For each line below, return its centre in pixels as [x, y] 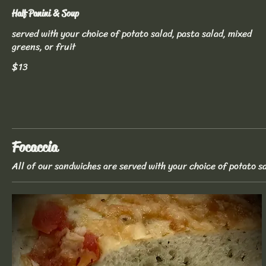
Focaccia [35, 147]
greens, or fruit [44, 46]
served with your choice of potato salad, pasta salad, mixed [132, 33]
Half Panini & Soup [45, 13]
